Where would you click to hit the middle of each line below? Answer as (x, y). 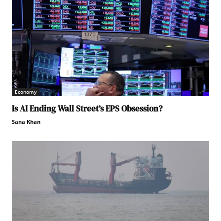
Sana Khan (26, 121)
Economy (26, 92)
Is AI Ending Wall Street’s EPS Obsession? (87, 108)
